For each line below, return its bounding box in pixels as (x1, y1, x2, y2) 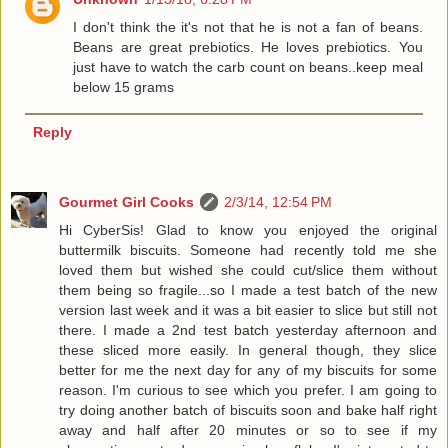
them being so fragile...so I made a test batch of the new (59, 281, 437, 298)
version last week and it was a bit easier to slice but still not (59, 301, 437, 318)
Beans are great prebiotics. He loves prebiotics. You (73, 38, 423, 55)
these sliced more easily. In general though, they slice (59, 341, 437, 358)
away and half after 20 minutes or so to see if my (59, 421, 437, 438)
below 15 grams (73, 78, 175, 95)
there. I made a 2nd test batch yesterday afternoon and (59, 321, 437, 338)
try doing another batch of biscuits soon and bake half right (59, 401, 437, 418)
